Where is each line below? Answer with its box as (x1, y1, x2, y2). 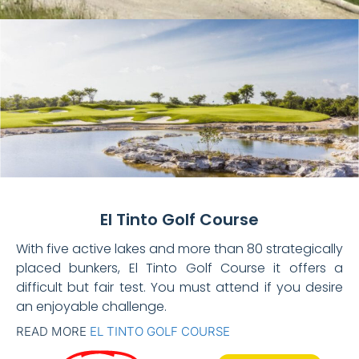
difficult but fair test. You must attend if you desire (16, 278, 343, 297)
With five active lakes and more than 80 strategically (16, 240, 343, 259)
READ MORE (16, 324, 90, 340)
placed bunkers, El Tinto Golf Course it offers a (16, 259, 343, 278)
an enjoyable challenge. (16, 297, 167, 317)
